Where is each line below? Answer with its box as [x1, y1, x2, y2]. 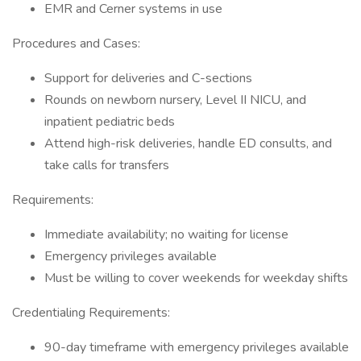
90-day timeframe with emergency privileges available [44, 338, 349, 356]
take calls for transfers [44, 156, 169, 174]
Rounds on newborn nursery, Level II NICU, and [44, 91, 306, 109]
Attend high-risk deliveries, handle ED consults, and [44, 135, 332, 152]
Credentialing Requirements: [12, 304, 170, 322]
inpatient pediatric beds [44, 113, 175, 131]
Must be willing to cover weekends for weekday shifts [44, 269, 348, 287]
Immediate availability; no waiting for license [44, 226, 288, 243]
